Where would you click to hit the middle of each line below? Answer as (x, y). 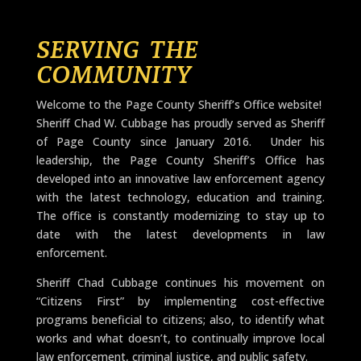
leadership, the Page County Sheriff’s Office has (180, 160)
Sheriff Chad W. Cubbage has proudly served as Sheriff (180, 122)
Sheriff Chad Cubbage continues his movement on (180, 282)
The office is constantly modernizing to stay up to (180, 215)
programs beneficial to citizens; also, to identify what (180, 319)
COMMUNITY (114, 74)
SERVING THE (119, 49)
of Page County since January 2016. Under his (180, 141)
